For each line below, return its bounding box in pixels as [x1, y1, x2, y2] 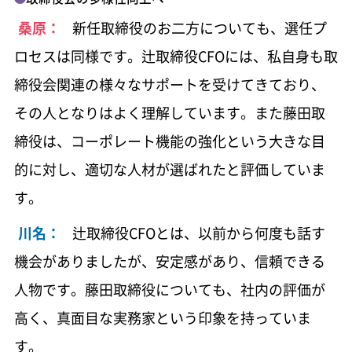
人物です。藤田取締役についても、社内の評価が [13, 279, 325, 301]
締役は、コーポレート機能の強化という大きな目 [13, 130, 325, 152]
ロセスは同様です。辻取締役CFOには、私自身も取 [13, 46, 338, 68]
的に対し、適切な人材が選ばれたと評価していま [13, 159, 325, 181]
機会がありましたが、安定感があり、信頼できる [13, 251, 325, 273]
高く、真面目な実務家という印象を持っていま [13, 307, 311, 329]
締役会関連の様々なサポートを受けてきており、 [13, 74, 325, 96]
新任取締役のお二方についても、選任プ [71, 17, 327, 39]
